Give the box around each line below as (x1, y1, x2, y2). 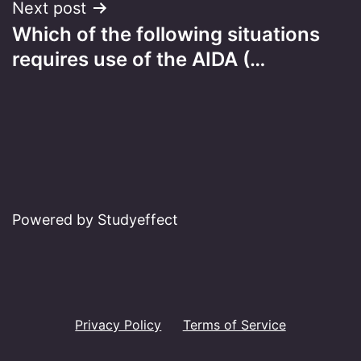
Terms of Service (182, 316, 286, 333)
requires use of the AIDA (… (12, 47, 265, 71)
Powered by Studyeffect (12, 211, 178, 229)
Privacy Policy (75, 316, 162, 333)
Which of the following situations (12, 22, 320, 46)
